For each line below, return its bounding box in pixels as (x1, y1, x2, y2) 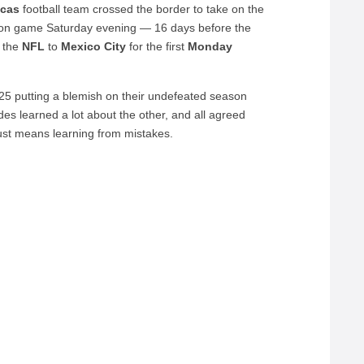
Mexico (61, 40, 102, 53)
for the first (126, 40, 188, 53)
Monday (188, 40, 233, 53)
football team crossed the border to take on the (19, 2, 265, 15)
